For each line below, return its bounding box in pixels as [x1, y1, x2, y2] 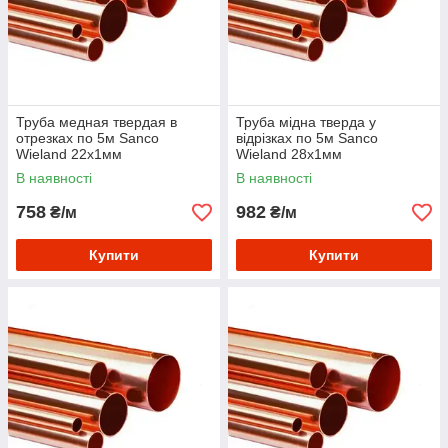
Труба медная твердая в [16, 114, 177, 131]
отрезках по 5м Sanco [16, 130, 159, 147]
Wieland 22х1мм [16, 146, 122, 163]
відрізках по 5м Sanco [236, 130, 378, 147]
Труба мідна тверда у [236, 114, 376, 131]
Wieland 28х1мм [236, 146, 342, 163]
